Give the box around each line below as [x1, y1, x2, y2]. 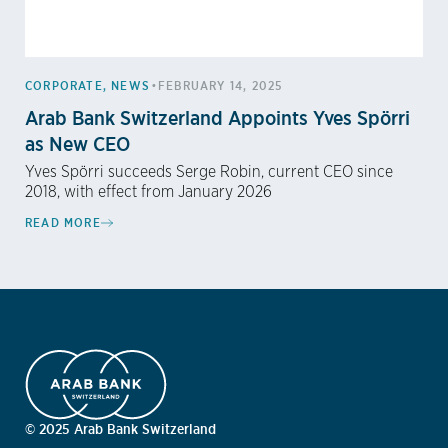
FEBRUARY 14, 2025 [158, 78, 283, 94]
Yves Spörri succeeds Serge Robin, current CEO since [25, 164, 393, 181]
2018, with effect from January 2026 [25, 184, 272, 201]
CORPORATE [25, 78, 103, 94]
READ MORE [25, 215, 101, 231]
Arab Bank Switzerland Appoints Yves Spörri [25, 105, 410, 131]
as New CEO [25, 131, 130, 157]
